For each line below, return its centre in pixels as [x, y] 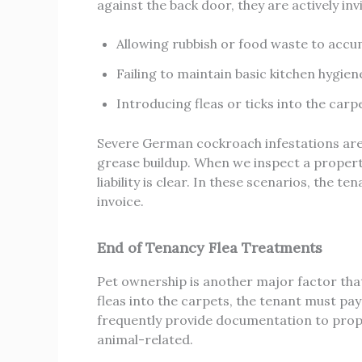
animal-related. [145, 340]
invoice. [120, 202]
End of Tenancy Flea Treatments [210, 248]
